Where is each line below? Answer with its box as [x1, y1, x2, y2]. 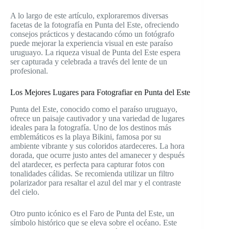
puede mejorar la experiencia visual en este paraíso [10, 39, 173, 48]
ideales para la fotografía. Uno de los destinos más [10, 123, 171, 132]
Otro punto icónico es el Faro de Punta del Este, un [10, 209, 174, 218]
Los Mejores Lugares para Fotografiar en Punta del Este [10, 88, 190, 97]
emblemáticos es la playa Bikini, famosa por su [10, 132, 161, 141]
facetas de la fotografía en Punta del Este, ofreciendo [10, 20, 179, 30]
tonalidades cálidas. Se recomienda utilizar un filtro [10, 169, 174, 178]
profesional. [10, 66, 48, 76]
